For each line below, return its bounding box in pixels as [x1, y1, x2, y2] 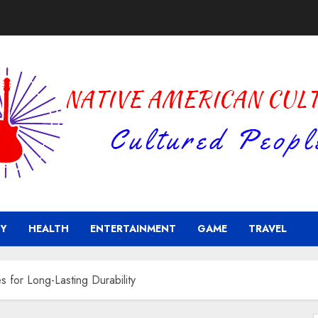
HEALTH [28, 221, 69, 236]
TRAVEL [248, 221, 287, 236]
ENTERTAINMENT [90, 221, 176, 236]
